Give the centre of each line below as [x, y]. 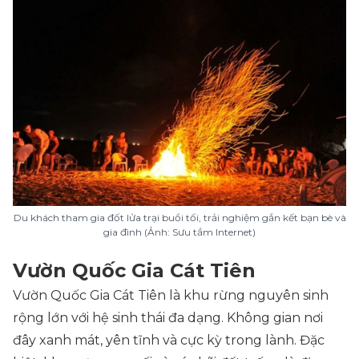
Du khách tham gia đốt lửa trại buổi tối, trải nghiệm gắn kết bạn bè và [179, 218]
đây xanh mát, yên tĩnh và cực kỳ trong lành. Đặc [169, 340]
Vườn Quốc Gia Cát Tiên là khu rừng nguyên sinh [171, 295]
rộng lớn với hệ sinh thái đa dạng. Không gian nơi [168, 318]
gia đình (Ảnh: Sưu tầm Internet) [179, 232]
